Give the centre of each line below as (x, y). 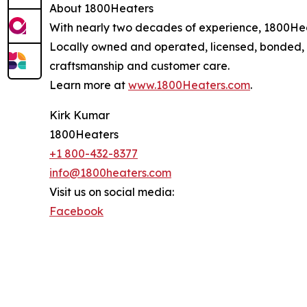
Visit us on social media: (112, 192)
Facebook (76, 211)
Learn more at (89, 85)
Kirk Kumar (79, 115)
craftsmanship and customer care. (139, 65)
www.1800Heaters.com (189, 85)
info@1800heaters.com (110, 172)
